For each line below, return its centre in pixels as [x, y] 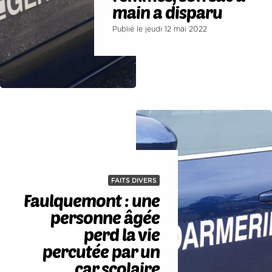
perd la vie [121, 234]
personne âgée [105, 217]
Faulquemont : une [91, 200]
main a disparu [168, 12]
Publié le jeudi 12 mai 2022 [160, 29]
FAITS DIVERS [134, 180]
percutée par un [101, 251]
